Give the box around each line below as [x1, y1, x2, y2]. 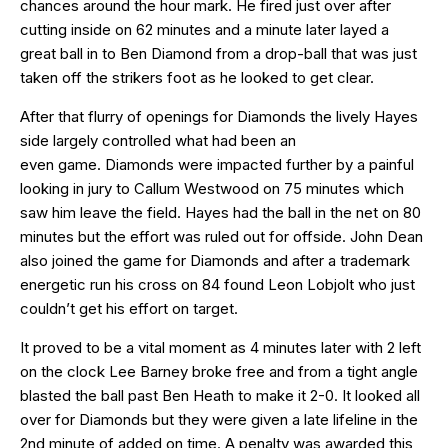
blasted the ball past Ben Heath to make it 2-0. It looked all [20, 385, 420, 405]
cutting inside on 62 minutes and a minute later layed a [20, 19, 389, 39]
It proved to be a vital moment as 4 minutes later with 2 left [20, 337, 421, 357]
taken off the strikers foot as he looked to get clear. [20, 67, 374, 87]
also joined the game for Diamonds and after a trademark [20, 250, 410, 270]
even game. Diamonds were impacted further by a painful [20, 154, 414, 174]
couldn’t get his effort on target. [20, 298, 238, 318]
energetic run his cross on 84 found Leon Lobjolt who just [20, 274, 415, 294]
